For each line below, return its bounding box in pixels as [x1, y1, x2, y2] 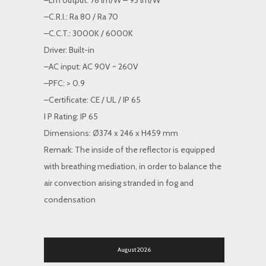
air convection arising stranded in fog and [44, 178, 194, 188]
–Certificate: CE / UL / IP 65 [44, 94, 141, 105]
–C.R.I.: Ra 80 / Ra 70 [44, 11, 118, 22]
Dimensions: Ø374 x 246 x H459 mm [44, 128, 178, 138]
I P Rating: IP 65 [44, 111, 98, 122]
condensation [44, 194, 96, 205]
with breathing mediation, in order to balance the [44, 161, 221, 172]
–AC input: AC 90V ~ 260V [44, 61, 138, 72]
